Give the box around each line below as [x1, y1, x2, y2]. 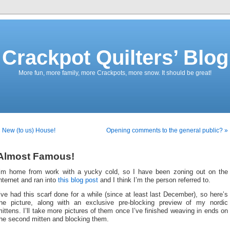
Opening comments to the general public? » [106, 127, 228, 134]
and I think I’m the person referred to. [98, 176, 210, 184]
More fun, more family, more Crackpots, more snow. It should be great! [18, 69, 212, 76]
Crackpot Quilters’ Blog [2, 46, 228, 69]
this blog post [58, 176, 98, 184]
